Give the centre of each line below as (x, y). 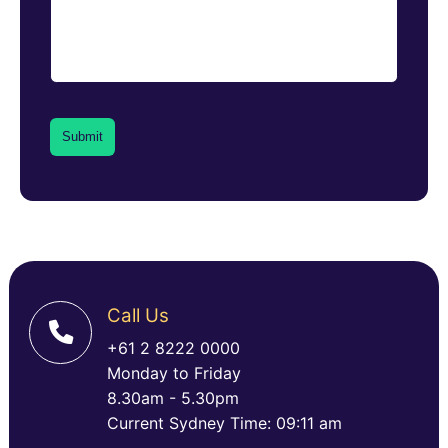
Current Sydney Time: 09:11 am (224, 423)
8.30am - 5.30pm (172, 398)
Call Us (137, 316)
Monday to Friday (173, 373)
